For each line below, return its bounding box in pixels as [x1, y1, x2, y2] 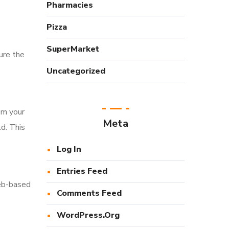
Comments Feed [57, 188, 122, 199]
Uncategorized [47, 65, 105, 77]
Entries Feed [57, 166, 107, 177]
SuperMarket [47, 43, 99, 55]
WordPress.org [57, 210, 120, 221]
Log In [57, 144, 81, 155]
